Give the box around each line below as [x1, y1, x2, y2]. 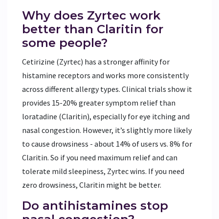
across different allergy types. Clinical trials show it [22, 84, 192, 94]
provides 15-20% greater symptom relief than [22, 97, 175, 108]
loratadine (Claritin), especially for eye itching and [22, 111, 190, 121]
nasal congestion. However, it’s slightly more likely [22, 125, 192, 135]
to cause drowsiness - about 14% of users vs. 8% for [22, 138, 192, 149]
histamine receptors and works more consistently [22, 70, 189, 80]
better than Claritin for [22, 22, 163, 36]
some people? [22, 35, 108, 50]
